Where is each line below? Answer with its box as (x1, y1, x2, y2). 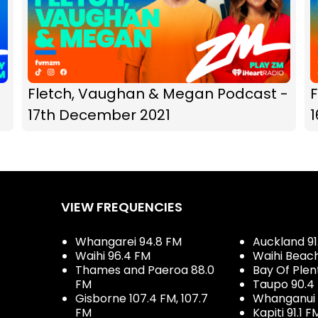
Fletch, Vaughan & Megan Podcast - (27, 83, 288, 104)
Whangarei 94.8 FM (75, 233, 182, 250)
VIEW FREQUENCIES (61, 197, 182, 216)
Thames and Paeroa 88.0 (75, 261, 214, 278)
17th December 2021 (27, 104, 170, 125)
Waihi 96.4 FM (75, 247, 150, 264)
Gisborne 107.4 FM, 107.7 (75, 290, 208, 307)
